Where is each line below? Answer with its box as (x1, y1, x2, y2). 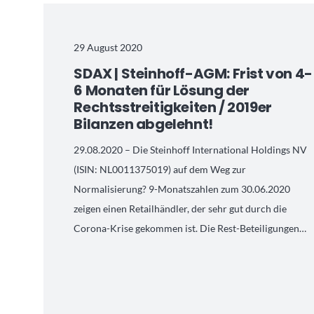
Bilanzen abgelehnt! (74, 114, 213, 134)
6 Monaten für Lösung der (74, 80, 250, 100)
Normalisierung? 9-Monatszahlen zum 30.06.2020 (74, 183, 291, 195)
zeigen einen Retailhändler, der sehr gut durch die (74, 203, 287, 214)
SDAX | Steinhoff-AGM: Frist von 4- (74, 63, 313, 83)
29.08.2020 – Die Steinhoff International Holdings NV (74, 144, 308, 156)
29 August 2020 (74, 41, 143, 53)
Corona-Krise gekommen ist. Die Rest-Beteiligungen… (74, 222, 307, 234)
